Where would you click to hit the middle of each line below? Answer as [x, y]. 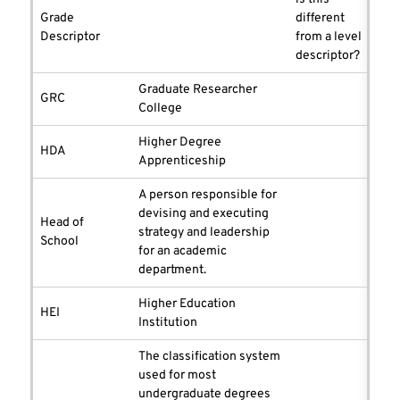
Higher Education [187, 304]
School [59, 242]
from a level [329, 37]
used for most [177, 376]
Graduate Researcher [198, 90]
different [320, 19]
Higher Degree [180, 143]
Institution [168, 323]
